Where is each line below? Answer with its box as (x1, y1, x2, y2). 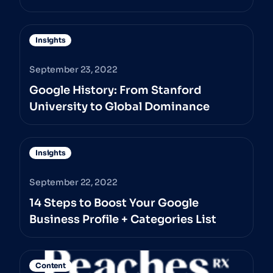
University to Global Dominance (29, 100, 210, 114)
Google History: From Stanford (29, 83, 202, 97)
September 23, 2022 (29, 64, 118, 76)
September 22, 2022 (29, 177, 118, 188)
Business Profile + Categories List (29, 213, 217, 227)
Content (35, 261, 66, 271)
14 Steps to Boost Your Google (29, 196, 199, 210)
